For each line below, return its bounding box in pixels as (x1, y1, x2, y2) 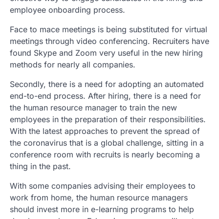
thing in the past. (10, 161, 71, 171)
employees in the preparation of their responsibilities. (10, 114, 206, 124)
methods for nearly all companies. (10, 59, 135, 69)
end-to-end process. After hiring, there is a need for (10, 90, 201, 101)
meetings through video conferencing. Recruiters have (10, 36, 209, 46)
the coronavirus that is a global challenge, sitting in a (10, 137, 204, 148)
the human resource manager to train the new (10, 102, 177, 112)
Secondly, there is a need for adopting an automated (10, 79, 204, 89)
